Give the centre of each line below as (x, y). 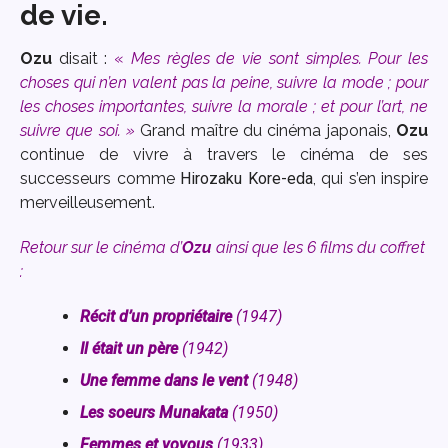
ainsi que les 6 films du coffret (318, 247)
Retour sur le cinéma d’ (101, 247)
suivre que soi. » (80, 131)
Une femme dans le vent (166, 380)
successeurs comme (100, 179)
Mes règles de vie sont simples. (246, 59)
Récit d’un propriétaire (158, 316)
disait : (83, 59)
